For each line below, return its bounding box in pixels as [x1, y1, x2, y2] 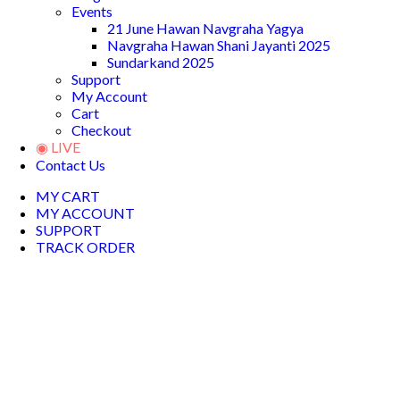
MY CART [36, 187, 100, 204]
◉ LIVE [36, 137, 80, 155]
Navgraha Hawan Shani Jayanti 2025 [107, 36, 330, 54]
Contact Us [36, 155, 105, 173]
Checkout [71, 121, 131, 138]
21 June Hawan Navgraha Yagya [107, 19, 304, 37]
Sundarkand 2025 [107, 53, 214, 71]
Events [71, 2, 112, 20]
